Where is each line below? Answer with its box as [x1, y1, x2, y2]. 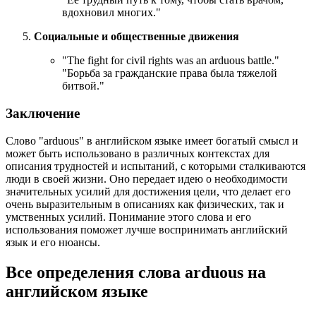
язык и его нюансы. [6, 236, 100, 248]
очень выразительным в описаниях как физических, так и [6, 197, 284, 210]
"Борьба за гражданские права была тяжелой [62, 67, 277, 80]
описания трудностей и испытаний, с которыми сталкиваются [6, 159, 305, 172]
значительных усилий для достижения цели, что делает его [6, 185, 291, 197]
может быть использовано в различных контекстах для [6, 147, 269, 159]
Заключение [6, 106, 80, 121]
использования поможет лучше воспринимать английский [6, 223, 288, 236]
